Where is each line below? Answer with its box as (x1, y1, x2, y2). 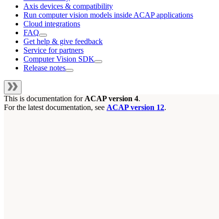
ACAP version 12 (107, 103, 164, 111)
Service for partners (23, 45, 84, 54)
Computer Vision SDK (23, 54, 94, 63)
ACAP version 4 (85, 94, 138, 103)
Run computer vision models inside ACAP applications (23, 10, 193, 19)
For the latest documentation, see (4, 103, 107, 111)
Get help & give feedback (23, 37, 103, 45)
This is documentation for (4, 94, 85, 103)
